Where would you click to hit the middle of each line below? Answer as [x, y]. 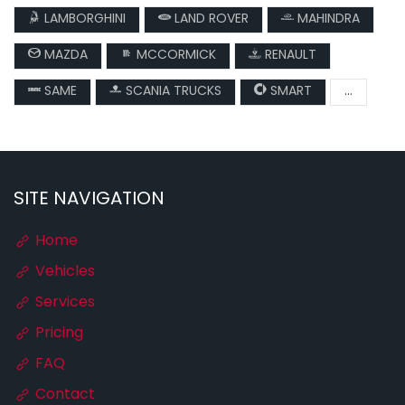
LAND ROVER [210, 19]
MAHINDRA [327, 19]
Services [63, 303]
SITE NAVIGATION [89, 200]
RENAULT [289, 56]
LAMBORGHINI [83, 19]
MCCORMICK [174, 56]
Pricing [57, 334]
